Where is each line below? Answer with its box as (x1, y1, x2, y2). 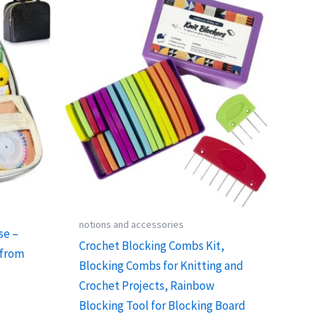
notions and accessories (79, 217, 184, 231)
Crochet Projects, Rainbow (79, 277, 215, 293)
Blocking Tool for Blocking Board (79, 297, 246, 313)
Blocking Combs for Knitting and (79, 257, 244, 273)
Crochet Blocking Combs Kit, (79, 237, 225, 253)
